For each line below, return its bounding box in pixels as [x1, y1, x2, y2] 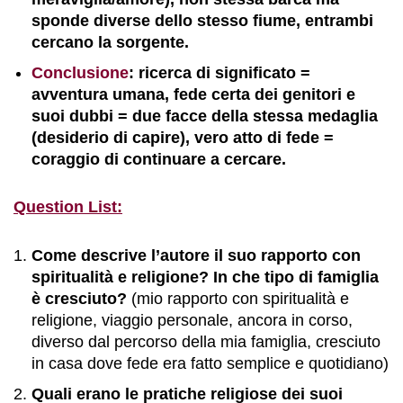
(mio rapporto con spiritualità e [127, 290, 349, 308]
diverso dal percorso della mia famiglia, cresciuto [31, 333, 381, 351]
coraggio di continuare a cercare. [31, 150, 286, 168]
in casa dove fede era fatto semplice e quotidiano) [31, 354, 389, 372]
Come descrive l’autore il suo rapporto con [31, 246, 361, 264]
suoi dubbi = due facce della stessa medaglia [31, 107, 378, 125]
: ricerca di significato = [129, 64, 310, 82]
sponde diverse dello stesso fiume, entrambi [31, 12, 373, 30]
